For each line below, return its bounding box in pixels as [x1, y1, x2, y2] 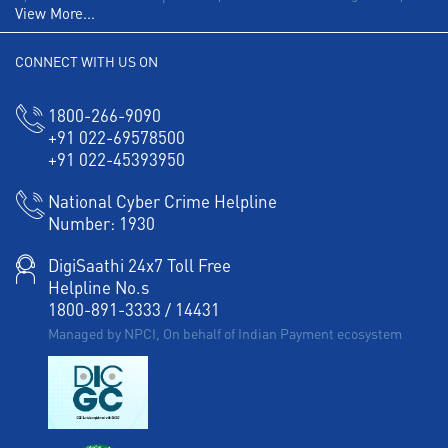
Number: [48, 211, 115, 234]
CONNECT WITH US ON [15, 51, 158, 70]
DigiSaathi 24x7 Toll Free [48, 253, 231, 276]
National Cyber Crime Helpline [48, 189, 277, 212]
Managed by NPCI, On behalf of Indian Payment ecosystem [48, 323, 402, 342]
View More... [15, 2, 95, 23]
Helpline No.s [48, 275, 149, 298]
